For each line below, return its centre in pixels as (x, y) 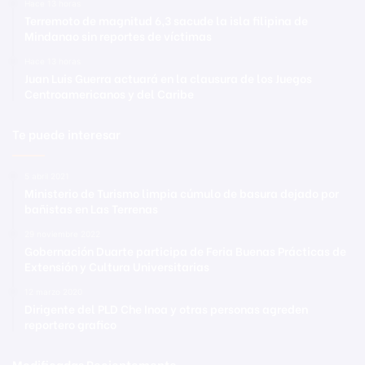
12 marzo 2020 (53, 291)
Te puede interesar (66, 133)
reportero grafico (70, 323)
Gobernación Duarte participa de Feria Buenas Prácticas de (185, 250)
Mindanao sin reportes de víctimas (118, 35)
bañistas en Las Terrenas (91, 208)
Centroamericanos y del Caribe (109, 93)
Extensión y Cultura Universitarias (117, 266)
